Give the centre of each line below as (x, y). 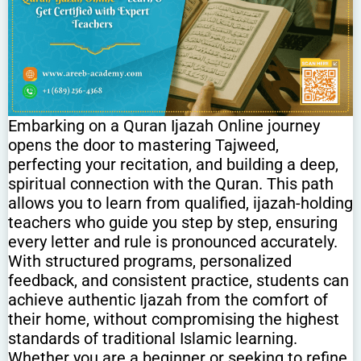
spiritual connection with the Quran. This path (171, 183)
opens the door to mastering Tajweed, (143, 145)
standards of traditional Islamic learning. (153, 338)
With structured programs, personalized (150, 261)
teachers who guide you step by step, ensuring (173, 222)
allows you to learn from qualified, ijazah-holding (180, 203)
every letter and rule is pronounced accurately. (173, 241)
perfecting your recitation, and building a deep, (173, 164)
